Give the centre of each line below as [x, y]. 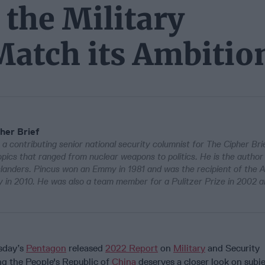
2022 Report [132, 248]
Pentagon [46, 248]
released [86, 248]
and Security [232, 248]
